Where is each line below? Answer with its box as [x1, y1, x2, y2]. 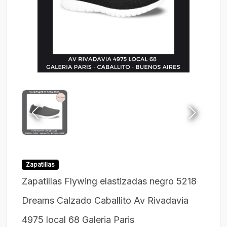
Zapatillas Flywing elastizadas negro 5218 [22, 176, 197, 187]
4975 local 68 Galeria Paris [22, 214, 134, 225]
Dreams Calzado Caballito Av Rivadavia [22, 195, 188, 206]
